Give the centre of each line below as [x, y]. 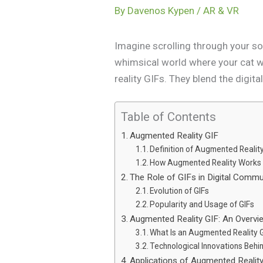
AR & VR [221, 10]
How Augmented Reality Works [206, 162]
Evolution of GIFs [180, 190]
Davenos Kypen [162, 10]
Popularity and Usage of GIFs [202, 204]
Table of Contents [169, 117]
